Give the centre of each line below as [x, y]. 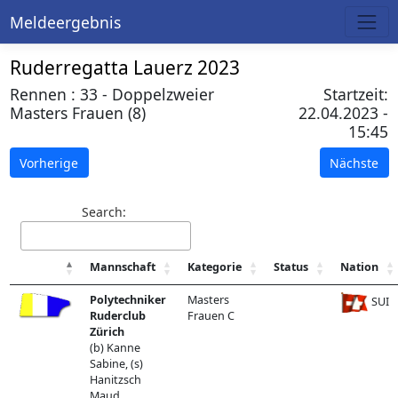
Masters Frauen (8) [77, 113]
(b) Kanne [115, 347]
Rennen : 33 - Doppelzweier [111, 95]
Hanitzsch [115, 379]
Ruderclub [117, 315]
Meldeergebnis [65, 22]
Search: [104, 211]
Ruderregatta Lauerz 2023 [124, 68]
